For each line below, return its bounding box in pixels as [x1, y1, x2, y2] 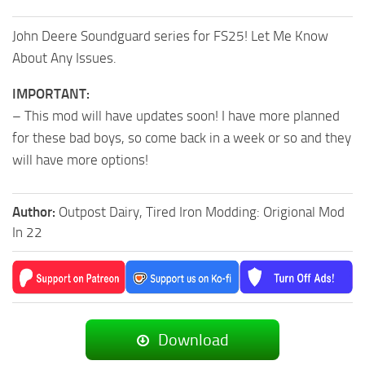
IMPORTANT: [12, 85, 90, 102]
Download [155, 329, 229, 350]
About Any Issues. [12, 49, 117, 66]
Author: [12, 203, 59, 220]
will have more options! [12, 151, 148, 168]
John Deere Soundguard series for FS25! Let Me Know [12, 27, 328, 44]
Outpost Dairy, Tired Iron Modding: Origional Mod [59, 203, 345, 220]
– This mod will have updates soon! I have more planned [12, 107, 340, 124]
